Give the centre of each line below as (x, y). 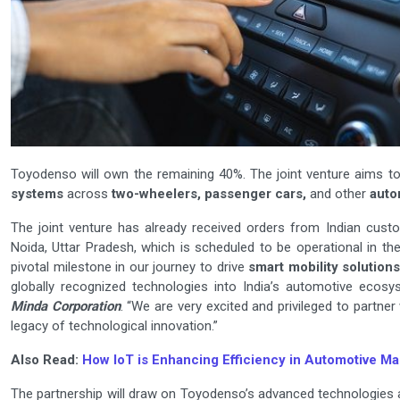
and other (338, 194)
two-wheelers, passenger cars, (211, 194)
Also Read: (46, 360)
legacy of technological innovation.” (114, 326)
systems (37, 194)
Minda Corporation (66, 307)
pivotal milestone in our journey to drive (130, 267)
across (87, 194)
